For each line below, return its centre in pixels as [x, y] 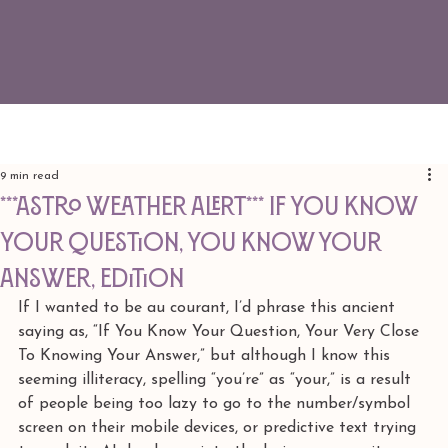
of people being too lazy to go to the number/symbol [216, 404]
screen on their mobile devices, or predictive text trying [219, 428]
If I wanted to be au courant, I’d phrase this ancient [209, 308]
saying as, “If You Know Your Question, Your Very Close [221, 332]
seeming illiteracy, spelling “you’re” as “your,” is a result [217, 380]
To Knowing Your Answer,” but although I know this [206, 356]
